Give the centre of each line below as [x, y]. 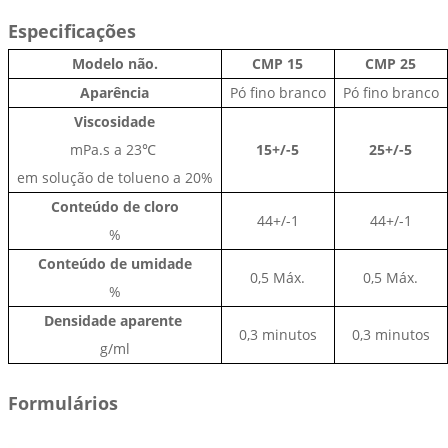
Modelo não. [114, 64]
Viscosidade [115, 122]
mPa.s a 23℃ [114, 150]
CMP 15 [278, 64]
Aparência [115, 93]
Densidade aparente [112, 321]
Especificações [71, 31]
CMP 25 [391, 64]
